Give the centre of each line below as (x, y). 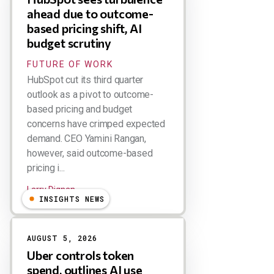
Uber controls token (81, 255)
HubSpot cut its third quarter (85, 80)
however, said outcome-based (90, 153)
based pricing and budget (80, 109)
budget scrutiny (69, 43)
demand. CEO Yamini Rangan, (87, 139)
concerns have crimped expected (96, 124)
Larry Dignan (51, 190)
